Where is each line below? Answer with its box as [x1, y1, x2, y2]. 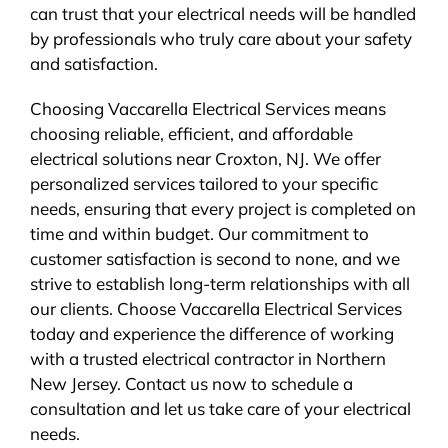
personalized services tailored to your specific [29, 172, 378, 194]
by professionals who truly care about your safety [29, 27, 412, 49]
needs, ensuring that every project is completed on [29, 197, 416, 219]
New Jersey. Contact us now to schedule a [29, 372, 353, 394]
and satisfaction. [29, 52, 158, 74]
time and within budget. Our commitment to [29, 222, 369, 244]
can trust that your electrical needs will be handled [29, 2, 416, 24]
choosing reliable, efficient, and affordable [29, 122, 353, 144]
